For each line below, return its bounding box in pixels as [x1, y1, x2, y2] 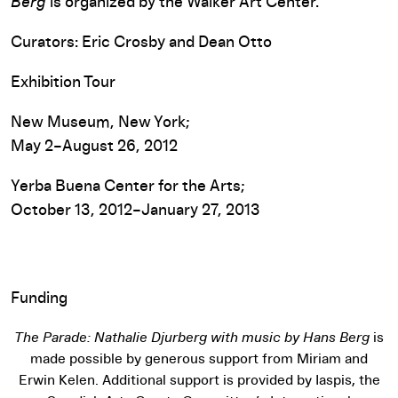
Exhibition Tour [11, 75, 115, 92]
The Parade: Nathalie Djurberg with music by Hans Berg [14, 330, 370, 346]
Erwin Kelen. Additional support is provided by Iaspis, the [18, 373, 380, 388]
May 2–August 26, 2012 [11, 139, 178, 155]
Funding [11, 291, 68, 307]
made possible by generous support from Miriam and [30, 352, 368, 367]
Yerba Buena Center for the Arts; [11, 179, 245, 195]
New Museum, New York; [11, 115, 190, 131]
